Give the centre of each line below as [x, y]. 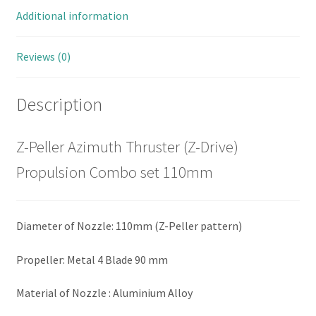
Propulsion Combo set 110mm [114, 172]
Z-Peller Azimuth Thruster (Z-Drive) [127, 146]
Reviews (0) [43, 57]
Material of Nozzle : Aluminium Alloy [104, 293]
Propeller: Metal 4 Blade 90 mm [92, 259]
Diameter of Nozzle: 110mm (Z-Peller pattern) [129, 226]
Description [59, 104]
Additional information [72, 16]
